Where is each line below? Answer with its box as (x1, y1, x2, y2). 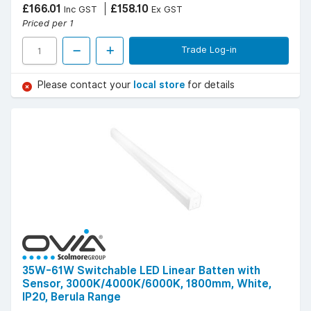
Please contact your (37, 79, 133, 91)
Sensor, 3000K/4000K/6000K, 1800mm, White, (22, 277, 271, 291)
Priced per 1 (22, 17, 74, 29)
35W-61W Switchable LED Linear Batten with (22, 264, 260, 278)
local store (133, 79, 187, 91)
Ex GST (149, 3, 183, 15)
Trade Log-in (181, 44, 237, 56)
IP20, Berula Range (22, 290, 121, 304)
